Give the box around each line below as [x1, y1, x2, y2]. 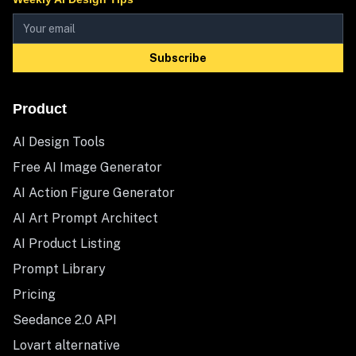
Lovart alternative [13, 338, 120, 353]
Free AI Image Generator [13, 160, 162, 175]
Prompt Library [13, 261, 106, 277]
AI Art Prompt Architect [13, 211, 158, 226]
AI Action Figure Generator [13, 185, 175, 200]
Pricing [13, 287, 56, 302]
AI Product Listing [13, 236, 121, 251]
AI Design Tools [13, 134, 105, 149]
